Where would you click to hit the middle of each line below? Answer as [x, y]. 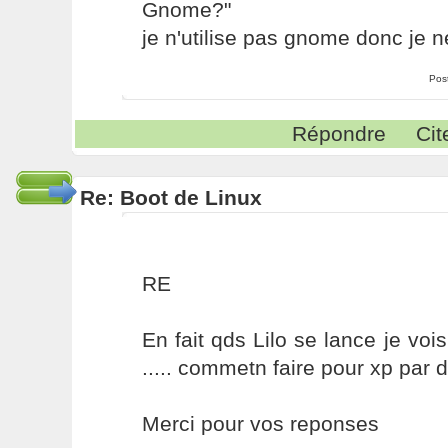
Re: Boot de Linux [170, 197]
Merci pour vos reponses [260, 423]
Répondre [339, 133]
